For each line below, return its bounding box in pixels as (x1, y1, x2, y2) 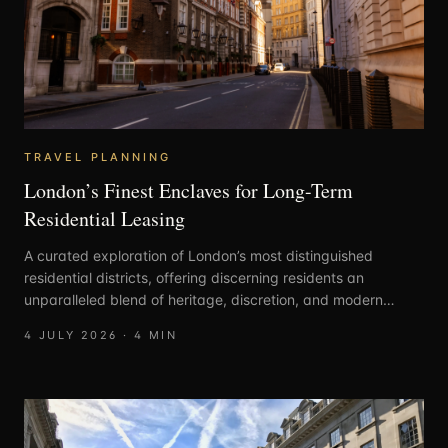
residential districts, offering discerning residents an (24, 268, 364, 286)
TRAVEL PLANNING (24, 149, 172, 164)
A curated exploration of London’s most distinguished (24, 246, 373, 264)
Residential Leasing (24, 204, 185, 232)
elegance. (24, 312, 89, 330)
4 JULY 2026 (24, 327, 118, 342)
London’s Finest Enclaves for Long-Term (24, 176, 353, 204)
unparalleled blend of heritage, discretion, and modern (24, 290, 383, 308)
